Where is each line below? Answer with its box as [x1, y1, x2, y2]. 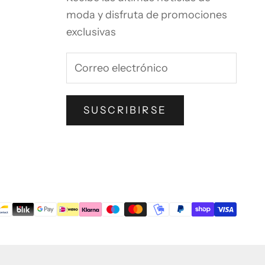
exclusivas [66, 25, 116, 39]
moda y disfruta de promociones [66, 8, 227, 22]
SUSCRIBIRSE [83, 104, 167, 117]
